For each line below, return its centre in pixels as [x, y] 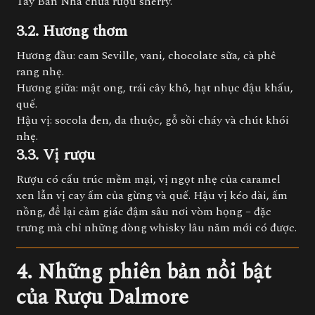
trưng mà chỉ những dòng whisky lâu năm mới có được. [156, 228]
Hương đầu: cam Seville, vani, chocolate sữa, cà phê [146, 56]
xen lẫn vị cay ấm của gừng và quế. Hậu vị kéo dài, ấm [152, 195]
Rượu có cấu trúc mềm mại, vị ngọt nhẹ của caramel [148, 179]
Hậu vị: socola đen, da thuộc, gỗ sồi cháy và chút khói [153, 120]
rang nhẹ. [40, 72]
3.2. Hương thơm [72, 31]
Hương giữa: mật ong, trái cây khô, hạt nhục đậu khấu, [155, 88]
